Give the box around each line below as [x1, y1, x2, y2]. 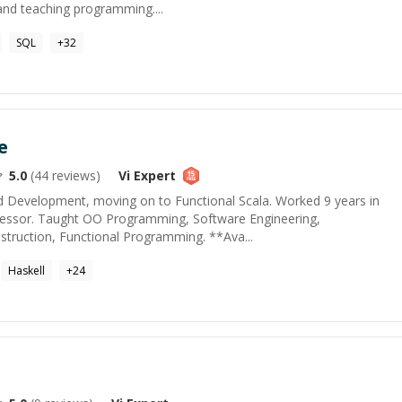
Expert [130, 167, 176, 184]
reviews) [48, 167, 100, 184]
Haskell [8, 263, 45, 278]
